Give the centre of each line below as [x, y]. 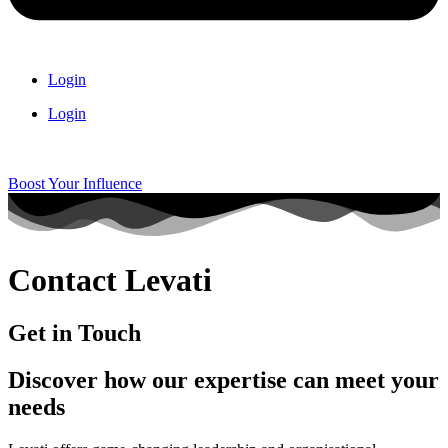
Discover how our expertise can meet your [223, 380]
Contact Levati [110, 279]
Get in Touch [74, 333]
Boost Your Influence [75, 184]
